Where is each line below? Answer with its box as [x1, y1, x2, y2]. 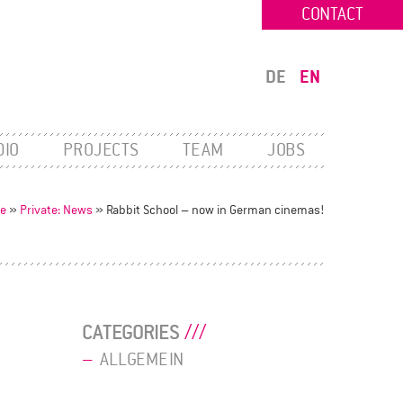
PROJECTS [63, 139, 139, 161]
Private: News [20, 202, 93, 218]
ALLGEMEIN [100, 348, 184, 371]
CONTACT [301, 4, 363, 25]
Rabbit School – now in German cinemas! [106, 202, 325, 218]
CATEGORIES [82, 319, 180, 345]
